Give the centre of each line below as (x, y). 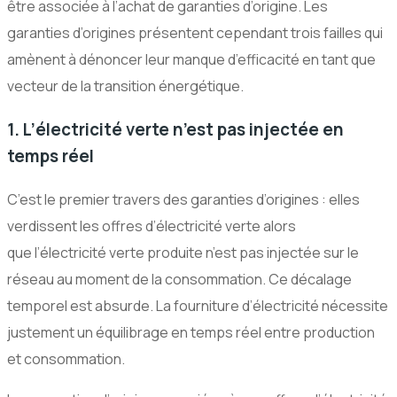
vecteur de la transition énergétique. (125, 86)
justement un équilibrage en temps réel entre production (191, 332)
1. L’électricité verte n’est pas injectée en (175, 130)
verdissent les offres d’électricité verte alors (152, 226)
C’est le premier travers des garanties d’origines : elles (183, 199)
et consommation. (66, 358)
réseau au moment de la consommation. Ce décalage (179, 279)
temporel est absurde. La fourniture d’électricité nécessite (198, 305)
